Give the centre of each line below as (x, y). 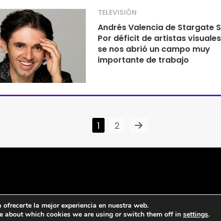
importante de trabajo (144, 60)
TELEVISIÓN (117, 12)
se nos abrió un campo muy (154, 49)
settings (195, 214)
